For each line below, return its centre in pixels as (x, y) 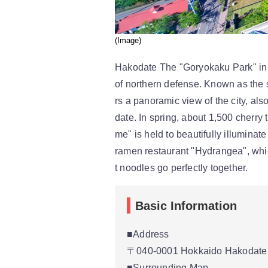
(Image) (128, 40)
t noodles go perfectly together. (182, 167)
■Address (148, 234)
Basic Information (186, 205)
